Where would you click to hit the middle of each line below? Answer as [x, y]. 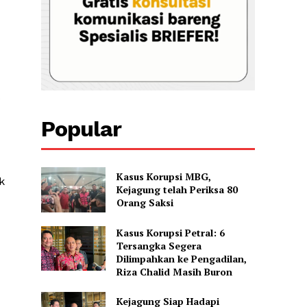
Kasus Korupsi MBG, [163, 177]
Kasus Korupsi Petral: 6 [170, 232]
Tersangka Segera [159, 245]
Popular [82, 129]
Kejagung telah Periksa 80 [177, 190]
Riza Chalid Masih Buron [174, 271]
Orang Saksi [145, 203]
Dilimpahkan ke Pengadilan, [181, 258]
